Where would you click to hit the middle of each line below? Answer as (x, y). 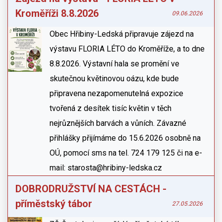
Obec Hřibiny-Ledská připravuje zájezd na (122, 34)
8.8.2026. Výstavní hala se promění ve (115, 64)
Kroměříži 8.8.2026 (57, 13)
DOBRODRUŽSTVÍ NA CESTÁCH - (91, 189)
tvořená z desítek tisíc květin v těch (111, 108)
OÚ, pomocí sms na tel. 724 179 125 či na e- (126, 153)
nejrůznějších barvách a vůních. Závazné (118, 123)
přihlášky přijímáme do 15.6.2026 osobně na (125, 138)
